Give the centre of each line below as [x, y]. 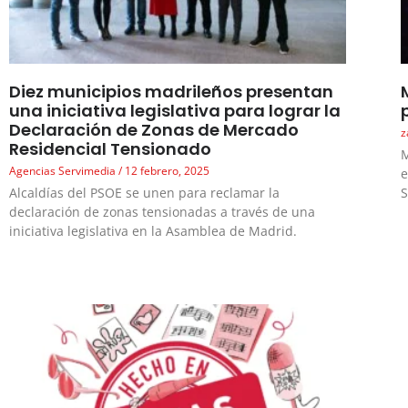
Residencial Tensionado [110, 149]
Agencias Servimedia [64, 171]
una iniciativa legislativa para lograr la [175, 111]
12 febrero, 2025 [166, 171]
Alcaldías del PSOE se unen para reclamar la [144, 193]
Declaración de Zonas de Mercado [154, 130]
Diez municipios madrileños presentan [171, 92]
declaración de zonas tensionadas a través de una [162, 212]
